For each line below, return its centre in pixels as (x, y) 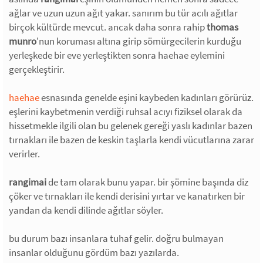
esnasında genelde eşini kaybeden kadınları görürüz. (146, 97)
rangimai (28, 182)
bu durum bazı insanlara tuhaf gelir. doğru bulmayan (116, 238)
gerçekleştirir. (37, 69)
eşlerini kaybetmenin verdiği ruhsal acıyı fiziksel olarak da (126, 112)
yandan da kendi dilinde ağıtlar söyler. (86, 210)
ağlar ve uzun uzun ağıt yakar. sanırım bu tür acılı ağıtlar (123, 13)
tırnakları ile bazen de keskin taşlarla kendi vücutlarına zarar (131, 140)
